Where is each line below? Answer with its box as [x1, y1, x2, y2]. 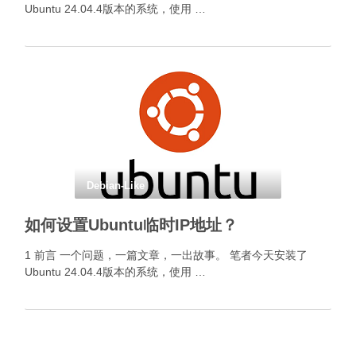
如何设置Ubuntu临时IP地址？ [25, 216, 238, 234]
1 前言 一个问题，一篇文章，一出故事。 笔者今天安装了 [25, 249, 308, 261]
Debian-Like [87, 180, 145, 192]
